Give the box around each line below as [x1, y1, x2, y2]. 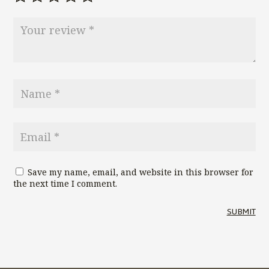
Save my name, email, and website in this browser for [28, 166, 254, 178]
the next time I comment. [13, 177, 118, 189]
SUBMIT [226, 203, 256, 220]
